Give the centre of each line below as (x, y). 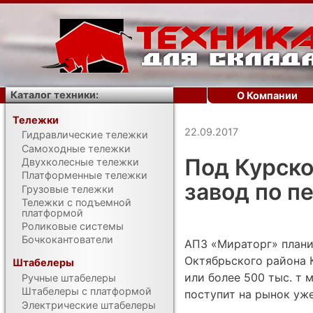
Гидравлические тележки (85, 135)
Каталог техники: (55, 95)
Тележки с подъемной (77, 202)
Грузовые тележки (68, 189)
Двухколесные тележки (81, 161)
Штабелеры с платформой (87, 291)
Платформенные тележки (85, 175)
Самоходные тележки (77, 148)
